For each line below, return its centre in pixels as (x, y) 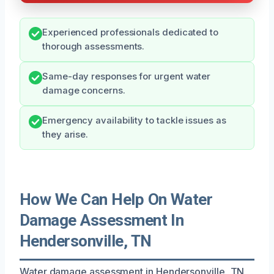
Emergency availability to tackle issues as (134, 120)
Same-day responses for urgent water (127, 76)
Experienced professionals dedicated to (130, 32)
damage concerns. (84, 90)
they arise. (65, 134)
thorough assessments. (94, 46)
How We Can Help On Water (116, 199)
